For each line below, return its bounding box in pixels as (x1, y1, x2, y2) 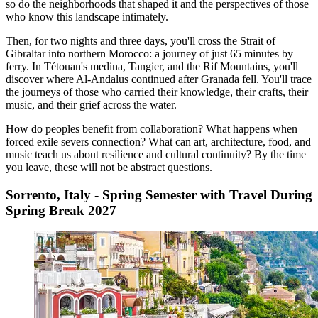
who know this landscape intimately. (6, 11, 168, 23)
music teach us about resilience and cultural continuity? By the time (6, 148, 306, 161)
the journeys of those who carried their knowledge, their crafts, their (6, 86, 308, 99)
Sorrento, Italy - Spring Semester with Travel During (6, 187, 312, 202)
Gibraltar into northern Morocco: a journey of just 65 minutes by (6, 48, 293, 60)
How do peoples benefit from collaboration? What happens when (6, 123, 297, 136)
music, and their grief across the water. (6, 99, 177, 111)
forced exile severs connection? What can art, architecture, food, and (6, 136, 311, 148)
